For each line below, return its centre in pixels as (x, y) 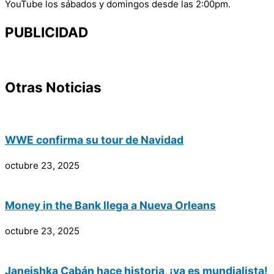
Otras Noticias (53, 87)
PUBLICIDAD (46, 32)
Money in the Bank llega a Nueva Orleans (110, 206)
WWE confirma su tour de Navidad (94, 140)
